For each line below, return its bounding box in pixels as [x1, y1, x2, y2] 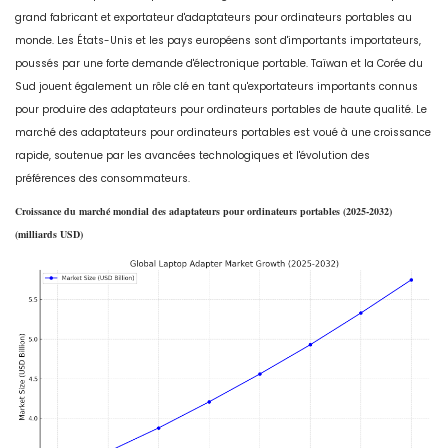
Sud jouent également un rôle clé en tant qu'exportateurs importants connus [15, 78, 418, 94]
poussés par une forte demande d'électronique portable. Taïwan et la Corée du [15, 55, 423, 71]
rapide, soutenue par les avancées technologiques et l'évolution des [15, 147, 370, 163]
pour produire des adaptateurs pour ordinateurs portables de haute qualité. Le [15, 101, 427, 117]
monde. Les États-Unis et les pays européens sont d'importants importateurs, [15, 32, 421, 48]
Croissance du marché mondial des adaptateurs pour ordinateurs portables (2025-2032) [15, 203, 392, 218]
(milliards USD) [15, 226, 83, 241]
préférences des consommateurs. [15, 170, 190, 186]
